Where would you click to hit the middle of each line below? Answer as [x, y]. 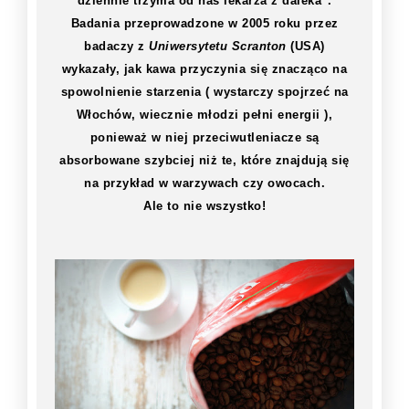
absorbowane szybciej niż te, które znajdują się [204, 161]
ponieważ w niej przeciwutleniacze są [204, 138]
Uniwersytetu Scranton [220, 47]
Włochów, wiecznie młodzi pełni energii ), [204, 115]
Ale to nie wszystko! [204, 206]
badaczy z [117, 47]
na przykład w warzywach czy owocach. [204, 184]
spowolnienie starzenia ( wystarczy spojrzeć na [204, 92]
